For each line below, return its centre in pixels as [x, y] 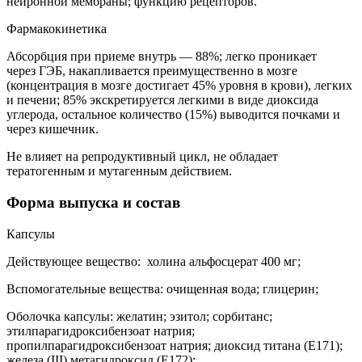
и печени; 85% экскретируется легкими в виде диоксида [162, 100]
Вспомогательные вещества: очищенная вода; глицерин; [164, 288]
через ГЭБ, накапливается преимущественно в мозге [152, 71]
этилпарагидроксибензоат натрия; [101, 330]
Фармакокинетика [57, 29]
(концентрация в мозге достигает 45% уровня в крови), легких [179, 86]
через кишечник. [53, 129]
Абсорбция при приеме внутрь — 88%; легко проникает [162, 57]
